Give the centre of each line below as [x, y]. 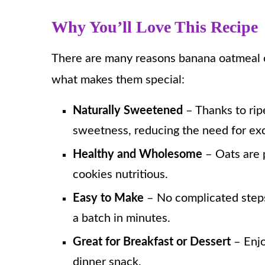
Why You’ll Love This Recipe [155, 27]
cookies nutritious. [120, 174]
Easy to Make [108, 198]
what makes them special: [118, 80]
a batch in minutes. [122, 218]
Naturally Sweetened [128, 110]
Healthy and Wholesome [138, 154]
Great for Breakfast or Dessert [152, 242]
